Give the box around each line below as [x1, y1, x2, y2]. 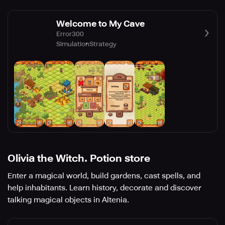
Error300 [56, 30, 84, 38]
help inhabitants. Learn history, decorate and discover [8, 183, 201, 193]
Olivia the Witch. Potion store [8, 152, 150, 165]
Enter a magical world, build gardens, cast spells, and [8, 171, 200, 181]
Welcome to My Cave [56, 18, 145, 29]
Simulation [56, 40, 89, 48]
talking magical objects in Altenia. [8, 195, 129, 205]
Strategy [89, 40, 117, 48]
